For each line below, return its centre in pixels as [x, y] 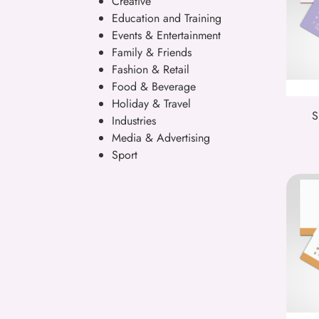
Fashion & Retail [151, 69]
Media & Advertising [161, 137]
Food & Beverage [154, 86]
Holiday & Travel [151, 103]
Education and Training [167, 18]
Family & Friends [152, 52]
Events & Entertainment [166, 35]
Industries [134, 120]
